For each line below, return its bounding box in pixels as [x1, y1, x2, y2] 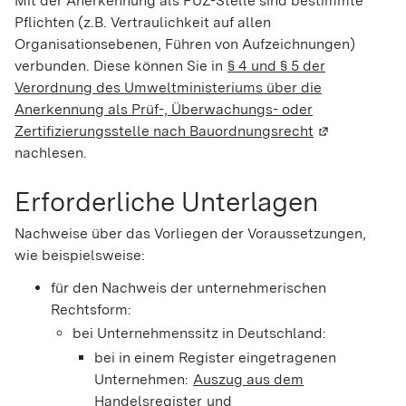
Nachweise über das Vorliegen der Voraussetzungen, [14, 225, 366, 243]
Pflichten [14, 13, 74, 31]
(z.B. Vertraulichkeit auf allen [74, 13, 271, 31]
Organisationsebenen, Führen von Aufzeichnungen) [14, 34, 355, 53]
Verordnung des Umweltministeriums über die [14, 78, 322, 96]
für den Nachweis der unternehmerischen [51, 279, 326, 297]
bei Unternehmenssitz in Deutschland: [72, 324, 326, 343]
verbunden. [14, 56, 93, 74]
